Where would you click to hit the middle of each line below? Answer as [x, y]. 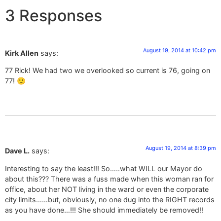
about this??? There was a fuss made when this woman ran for [109, 179]
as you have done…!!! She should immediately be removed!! [104, 210]
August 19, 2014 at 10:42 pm [180, 50]
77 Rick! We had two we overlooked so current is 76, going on [108, 71]
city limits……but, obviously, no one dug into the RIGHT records [110, 199]
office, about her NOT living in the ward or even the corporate [107, 189]
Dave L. [17, 151]
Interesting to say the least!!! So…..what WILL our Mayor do [104, 168]
